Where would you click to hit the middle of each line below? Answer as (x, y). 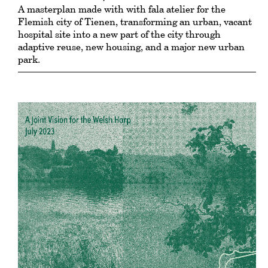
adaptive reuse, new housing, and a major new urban (131, 46)
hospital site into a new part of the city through (119, 34)
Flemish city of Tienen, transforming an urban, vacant (135, 21)
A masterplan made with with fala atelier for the (122, 9)
